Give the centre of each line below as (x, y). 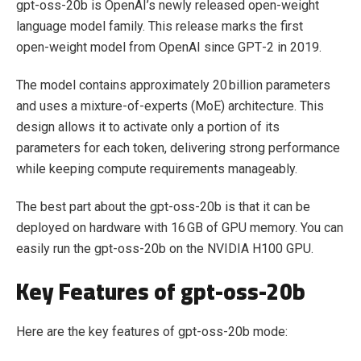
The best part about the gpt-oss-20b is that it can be (163, 207)
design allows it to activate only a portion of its (148, 127)
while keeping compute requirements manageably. (157, 169)
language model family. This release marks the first (160, 26)
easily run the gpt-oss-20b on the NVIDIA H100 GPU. (166, 249)
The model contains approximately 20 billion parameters (173, 85)
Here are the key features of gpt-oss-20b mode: (152, 332)
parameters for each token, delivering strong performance (178, 148)
